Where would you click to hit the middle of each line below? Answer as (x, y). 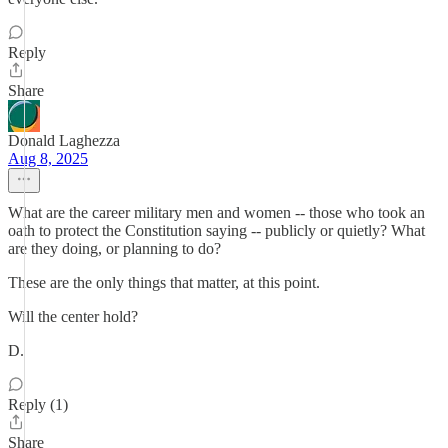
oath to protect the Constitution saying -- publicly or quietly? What (216, 230)
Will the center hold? (73, 316)
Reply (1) (38, 404)
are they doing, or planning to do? (114, 248)
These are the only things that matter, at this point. (164, 282)
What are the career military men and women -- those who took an (216, 212)
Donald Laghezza (64, 140)
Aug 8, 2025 (48, 158)
